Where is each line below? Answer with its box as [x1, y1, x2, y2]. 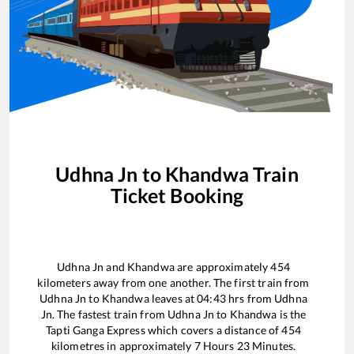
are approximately [174, 259, 271, 273]
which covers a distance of [145, 322, 282, 337]
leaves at [149, 291, 198, 305]
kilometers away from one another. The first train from [37, 275, 310, 289]
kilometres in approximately [51, 338, 194, 352]
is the [277, 307, 307, 321]
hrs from [225, 291, 275, 305]
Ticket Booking [110, 183, 244, 207]
